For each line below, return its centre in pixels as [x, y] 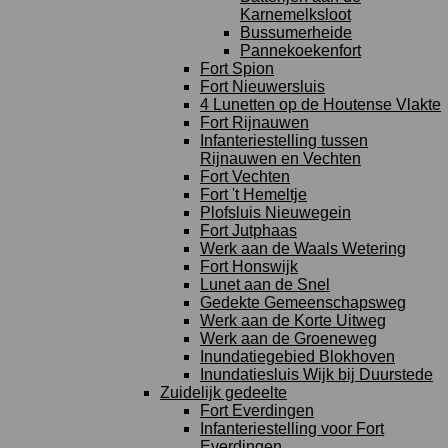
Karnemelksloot [295, 14]
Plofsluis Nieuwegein [275, 212]
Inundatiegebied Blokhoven [297, 356]
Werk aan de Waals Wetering [303, 248]
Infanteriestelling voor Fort [292, 428]
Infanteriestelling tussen [284, 140]
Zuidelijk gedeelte [223, 392]
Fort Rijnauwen [254, 122]
